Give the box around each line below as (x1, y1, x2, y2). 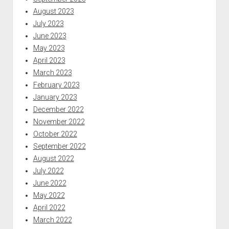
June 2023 (33, 31, 66, 40)
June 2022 (33, 178, 66, 187)
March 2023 (33, 68, 72, 77)
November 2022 (33, 117, 85, 126)
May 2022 (33, 191, 65, 199)
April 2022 (33, 203, 65, 212)
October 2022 (33, 129, 77, 138)
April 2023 (33, 56, 65, 64)
